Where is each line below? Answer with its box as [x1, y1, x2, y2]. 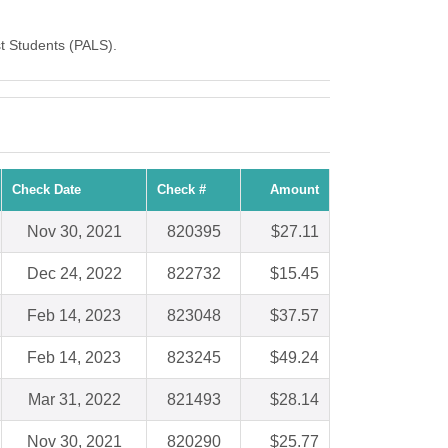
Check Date [12, 182, 81, 198]
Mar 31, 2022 [27, 391, 121, 409]
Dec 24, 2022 [26, 265, 122, 283]
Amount [270, 182, 319, 198]
